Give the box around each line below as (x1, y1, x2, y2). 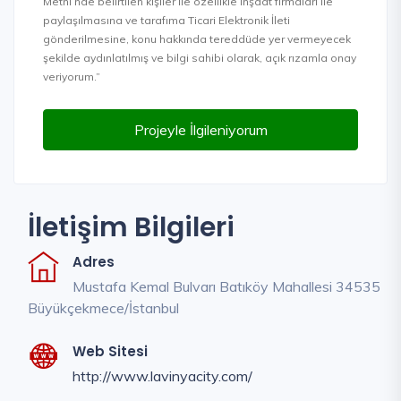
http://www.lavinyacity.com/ (73, 366, 252, 385)
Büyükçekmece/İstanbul (28, 298, 179, 317)
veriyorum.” (43, 69, 100, 83)
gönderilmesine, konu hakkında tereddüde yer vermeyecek (43, 31, 351, 46)
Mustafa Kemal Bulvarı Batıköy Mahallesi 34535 (73, 277, 380, 295)
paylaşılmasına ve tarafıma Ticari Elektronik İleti (43, 13, 290, 27)
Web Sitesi (73, 341, 148, 361)
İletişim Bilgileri (28, 208, 235, 246)
